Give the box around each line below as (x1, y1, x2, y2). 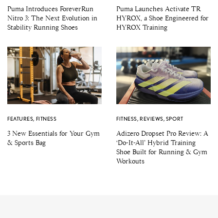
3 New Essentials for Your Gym (7, 129, 100, 138)
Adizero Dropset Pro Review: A (116, 129, 208, 138)
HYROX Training (116, 23, 167, 32)
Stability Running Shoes (7, 23, 78, 32)
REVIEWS (139, 115, 163, 123)
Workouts (116, 157, 145, 166)
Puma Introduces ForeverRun (7, 4, 93, 14)
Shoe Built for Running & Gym (116, 147, 207, 157)
